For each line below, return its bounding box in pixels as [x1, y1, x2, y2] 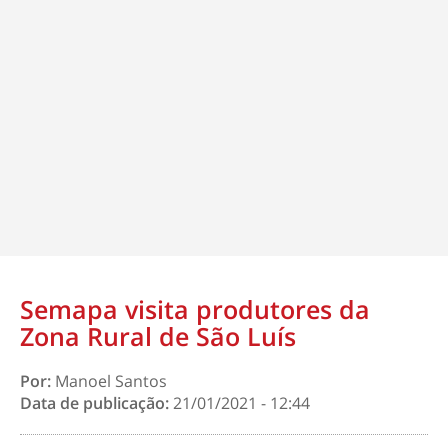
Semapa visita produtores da [20, 292, 370, 326]
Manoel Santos [55, 370, 167, 392]
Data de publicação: [20, 392, 173, 414]
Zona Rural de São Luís [20, 319, 296, 353]
